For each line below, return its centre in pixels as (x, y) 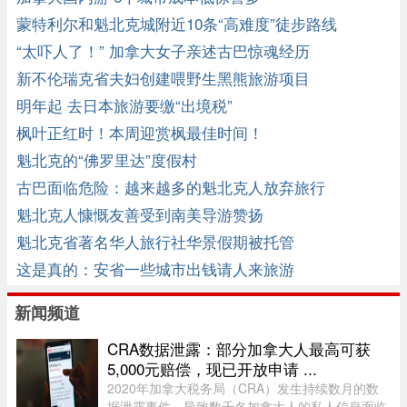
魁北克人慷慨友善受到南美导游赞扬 (140, 214)
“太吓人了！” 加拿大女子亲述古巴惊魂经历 (163, 51)
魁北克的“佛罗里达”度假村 (107, 160)
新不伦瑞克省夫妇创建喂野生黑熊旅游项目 (163, 78)
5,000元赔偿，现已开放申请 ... (212, 369)
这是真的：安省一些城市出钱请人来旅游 (155, 269)
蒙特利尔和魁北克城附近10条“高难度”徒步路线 (177, 24)
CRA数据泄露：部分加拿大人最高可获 (239, 349)
